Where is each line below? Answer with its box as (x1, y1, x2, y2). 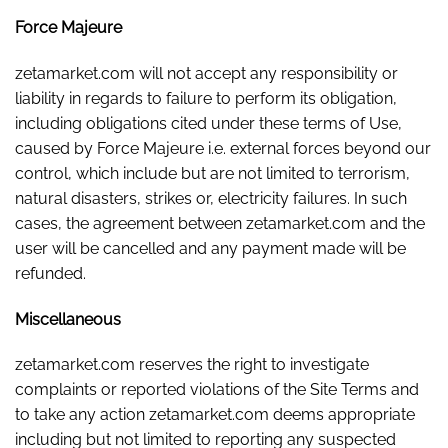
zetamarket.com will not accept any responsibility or (15, 63, 398, 83)
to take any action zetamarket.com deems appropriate (15, 405, 415, 425)
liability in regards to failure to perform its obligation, (15, 88, 397, 108)
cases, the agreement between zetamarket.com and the (15, 213, 425, 233)
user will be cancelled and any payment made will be (15, 238, 406, 258)
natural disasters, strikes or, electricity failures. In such (15, 188, 407, 208)
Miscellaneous (15, 309, 121, 329)
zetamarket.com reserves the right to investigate (15, 355, 369, 375)
